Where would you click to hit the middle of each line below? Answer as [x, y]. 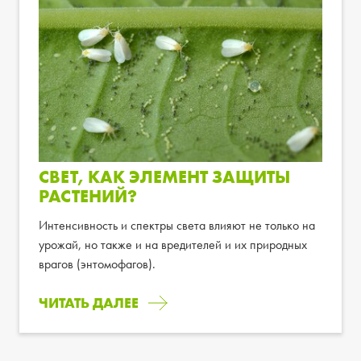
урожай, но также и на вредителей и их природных [173, 244]
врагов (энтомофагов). [99, 263]
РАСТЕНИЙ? [88, 196]
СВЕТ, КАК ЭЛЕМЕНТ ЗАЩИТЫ [164, 176]
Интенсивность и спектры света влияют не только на [177, 225]
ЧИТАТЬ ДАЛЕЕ [89, 302]
